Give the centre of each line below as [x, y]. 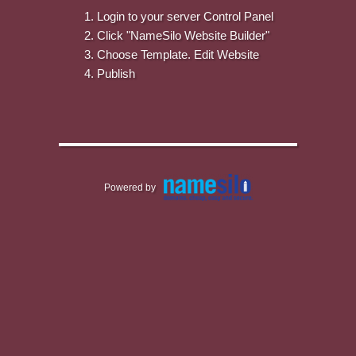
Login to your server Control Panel [185, 16]
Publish [116, 74]
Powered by [130, 188]
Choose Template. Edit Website [178, 54]
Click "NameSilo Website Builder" [183, 35]
